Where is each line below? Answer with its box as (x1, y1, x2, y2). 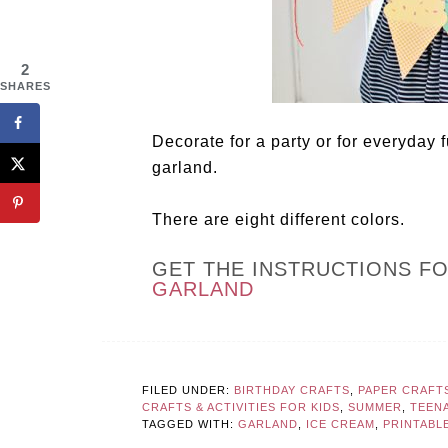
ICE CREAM (306, 418, 375, 431)
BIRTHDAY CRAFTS (234, 384, 350, 397)
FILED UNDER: (142, 384, 234, 397)
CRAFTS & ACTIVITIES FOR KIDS (142, 401, 340, 414)
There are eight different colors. (152, 211, 405, 229)
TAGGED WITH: (142, 418, 238, 431)
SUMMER (348, 401, 402, 414)
